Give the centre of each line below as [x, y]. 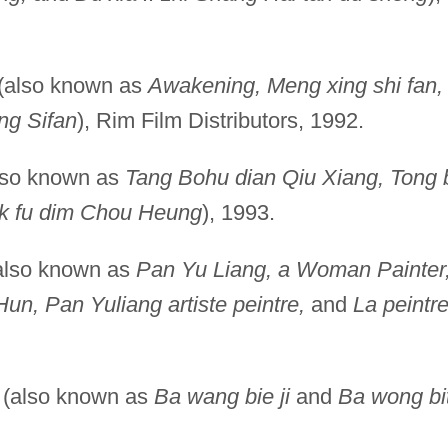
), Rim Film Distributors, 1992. [220, 120]
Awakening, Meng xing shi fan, [295, 85]
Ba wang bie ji [221, 396]
